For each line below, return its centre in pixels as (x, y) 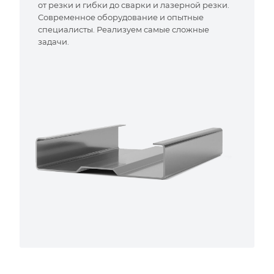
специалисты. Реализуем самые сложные (124, 30)
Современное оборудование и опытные (121, 17)
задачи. (54, 42)
